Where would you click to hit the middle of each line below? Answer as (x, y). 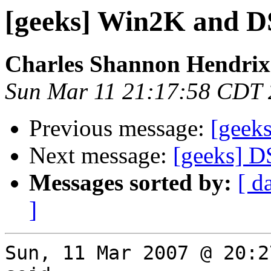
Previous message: (120, 128)
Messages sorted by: (130, 183)
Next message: (101, 155)
